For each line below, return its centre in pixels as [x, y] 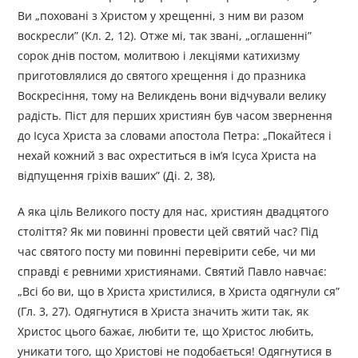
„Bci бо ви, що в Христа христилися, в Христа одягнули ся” [179, 292]
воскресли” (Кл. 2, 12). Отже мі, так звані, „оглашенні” [165, 36]
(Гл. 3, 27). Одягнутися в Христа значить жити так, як [163, 312]
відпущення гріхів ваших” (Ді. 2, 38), [117, 176]
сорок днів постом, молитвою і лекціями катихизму [159, 56]
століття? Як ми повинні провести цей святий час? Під [168, 232]
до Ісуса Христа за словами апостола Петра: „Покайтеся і [175, 136]
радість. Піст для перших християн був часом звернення [175, 116]
